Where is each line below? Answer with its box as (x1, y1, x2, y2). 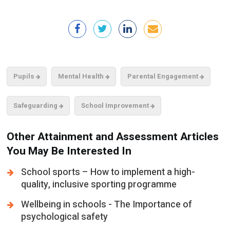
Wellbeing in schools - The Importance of (21, 197, 193, 212)
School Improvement (81, 101, 150, 111)
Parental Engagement (127, 71, 200, 82)
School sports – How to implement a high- (21, 165, 196, 179)
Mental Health (57, 71, 105, 82)
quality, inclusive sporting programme (21, 177, 177, 191)
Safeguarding (13, 101, 59, 111)
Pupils (13, 71, 36, 82)
